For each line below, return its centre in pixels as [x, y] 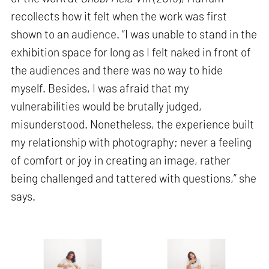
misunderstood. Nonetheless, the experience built [133, 124]
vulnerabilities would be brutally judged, [107, 106]
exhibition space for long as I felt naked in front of [131, 52]
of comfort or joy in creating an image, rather [121, 160]
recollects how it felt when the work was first [119, 16]
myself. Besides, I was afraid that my [100, 88]
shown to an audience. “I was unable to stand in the [134, 34]
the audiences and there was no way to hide [117, 70]
